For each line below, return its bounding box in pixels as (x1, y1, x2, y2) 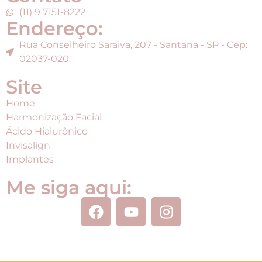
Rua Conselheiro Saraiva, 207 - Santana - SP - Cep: (19, 39, 247, 51)
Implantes (6, 154, 54, 166)
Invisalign (6, 140, 50, 151)
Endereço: (6, 17, 103, 40)
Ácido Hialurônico (6, 126, 88, 137)
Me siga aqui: (6, 176, 132, 199)
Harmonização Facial (6, 112, 102, 123)
